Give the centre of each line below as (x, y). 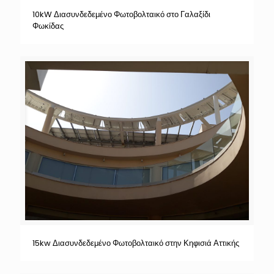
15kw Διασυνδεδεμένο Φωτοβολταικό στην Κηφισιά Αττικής (136, 243)
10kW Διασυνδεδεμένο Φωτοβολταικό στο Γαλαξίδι (121, 15)
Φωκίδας (48, 26)
